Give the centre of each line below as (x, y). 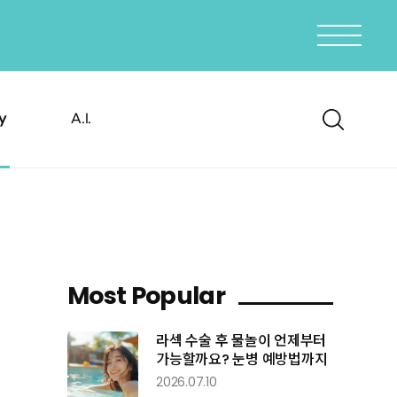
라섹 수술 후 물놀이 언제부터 (241, 341)
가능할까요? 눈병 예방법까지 (242, 359)
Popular (178, 296)
